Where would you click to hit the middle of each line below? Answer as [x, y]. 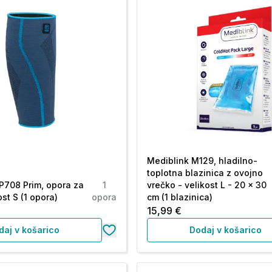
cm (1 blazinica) [180, 197]
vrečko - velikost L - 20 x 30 [207, 185]
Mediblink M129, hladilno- [202, 161]
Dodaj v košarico [226, 230]
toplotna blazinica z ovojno [205, 173]
